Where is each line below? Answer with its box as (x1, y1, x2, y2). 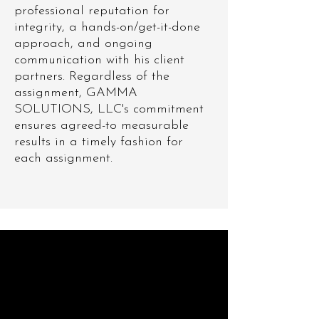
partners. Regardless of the (14, 70, 169, 83)
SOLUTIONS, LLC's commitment (14, 103, 204, 116)
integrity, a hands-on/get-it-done (14, 21, 200, 34)
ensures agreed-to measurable (14, 119, 189, 132)
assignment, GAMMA (14, 86, 137, 100)
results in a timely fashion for (14, 135, 183, 149)
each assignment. (14, 152, 113, 165)
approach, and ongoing (14, 37, 152, 51)
